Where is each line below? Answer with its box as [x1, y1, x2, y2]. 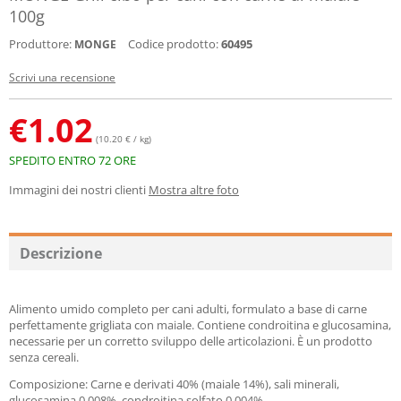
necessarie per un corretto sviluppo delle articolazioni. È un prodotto [9, 333, 372, 349]
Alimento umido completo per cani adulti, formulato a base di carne [9, 301, 367, 317]
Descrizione [20, 243, 102, 263]
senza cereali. [9, 349, 79, 365]
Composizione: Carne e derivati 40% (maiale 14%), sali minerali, [9, 376, 339, 392]
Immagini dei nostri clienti [9, 182, 146, 198]
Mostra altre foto [149, 182, 239, 198]
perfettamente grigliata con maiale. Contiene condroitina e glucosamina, [9, 317, 391, 333]
